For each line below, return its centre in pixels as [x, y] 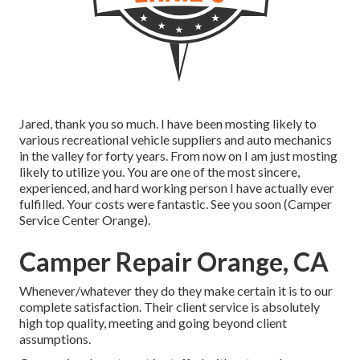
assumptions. [55, 339]
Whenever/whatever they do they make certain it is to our [176, 291]
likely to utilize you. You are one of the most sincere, [160, 172]
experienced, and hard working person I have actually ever [177, 188]
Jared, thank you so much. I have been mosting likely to [168, 124]
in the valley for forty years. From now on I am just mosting [178, 156]
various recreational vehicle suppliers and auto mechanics [176, 140]
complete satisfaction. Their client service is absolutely [170, 307]
